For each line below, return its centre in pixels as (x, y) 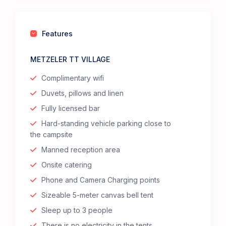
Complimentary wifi (73, 78)
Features (58, 34)
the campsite (52, 135)
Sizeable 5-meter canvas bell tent (98, 195)
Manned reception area (81, 150)
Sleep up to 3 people (77, 210)
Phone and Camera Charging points (101, 180)
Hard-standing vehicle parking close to (106, 124)
